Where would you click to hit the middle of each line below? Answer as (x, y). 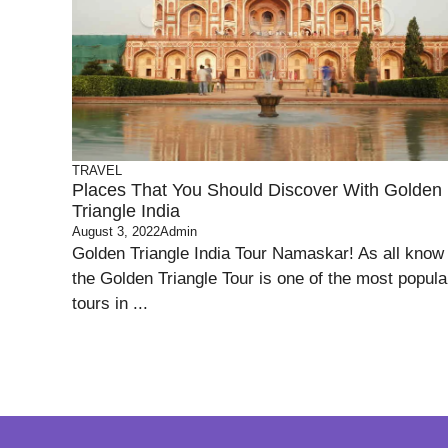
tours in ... (110, 304)
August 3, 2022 (116, 232)
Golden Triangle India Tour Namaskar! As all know (258, 254)
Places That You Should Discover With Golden (257, 190)
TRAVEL (97, 171)
